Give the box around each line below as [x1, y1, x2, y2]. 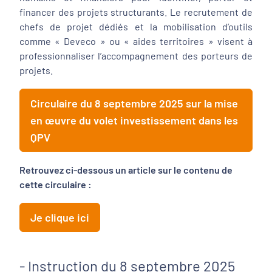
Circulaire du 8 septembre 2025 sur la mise [30, 97, 238, 110]
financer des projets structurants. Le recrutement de [19, 6, 253, 18]
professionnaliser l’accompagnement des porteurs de [19, 50, 253, 61]
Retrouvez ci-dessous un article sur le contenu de [19, 164, 233, 175]
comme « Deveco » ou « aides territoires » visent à [19, 35, 253, 47]
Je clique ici [30, 211, 89, 224]
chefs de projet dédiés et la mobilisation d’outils [19, 21, 253, 32]
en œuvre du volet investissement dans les [30, 114, 238, 127]
